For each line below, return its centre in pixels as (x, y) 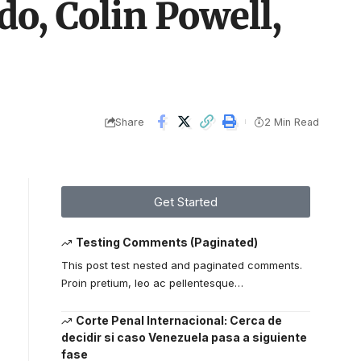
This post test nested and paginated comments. (181, 266)
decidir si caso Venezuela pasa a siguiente (184, 338)
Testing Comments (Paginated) (167, 242)
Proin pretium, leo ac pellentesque (147, 283)
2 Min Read (292, 122)
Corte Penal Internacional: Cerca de (179, 321)
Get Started (185, 202)
